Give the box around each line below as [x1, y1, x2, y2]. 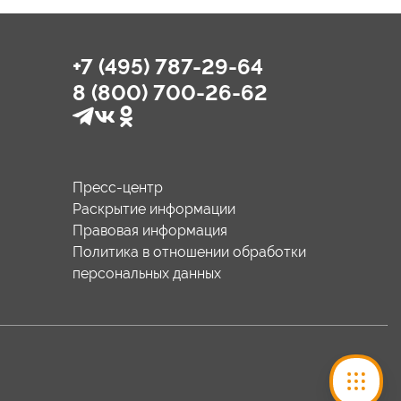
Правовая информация [73, 222, 227, 239]
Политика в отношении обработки [73, 243, 306, 260]
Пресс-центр [73, 179, 163, 196]
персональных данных [73, 265, 221, 282]
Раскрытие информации [73, 200, 235, 218]
